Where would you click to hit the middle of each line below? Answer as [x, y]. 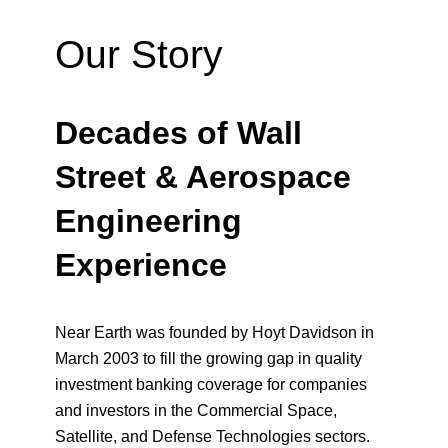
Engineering [149, 220]
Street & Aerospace [203, 176]
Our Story [139, 54]
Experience [141, 264]
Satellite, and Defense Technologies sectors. [213, 435]
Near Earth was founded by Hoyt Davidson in [215, 331]
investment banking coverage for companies [211, 383]
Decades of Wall [179, 132]
